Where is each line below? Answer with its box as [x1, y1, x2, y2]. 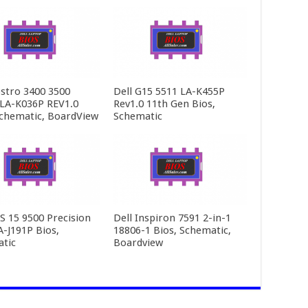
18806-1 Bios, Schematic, [113, 223, 231, 236]
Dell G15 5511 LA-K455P [113, 85, 225, 98]
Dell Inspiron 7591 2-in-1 [113, 211, 231, 224]
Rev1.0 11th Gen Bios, [113, 97, 215, 110]
